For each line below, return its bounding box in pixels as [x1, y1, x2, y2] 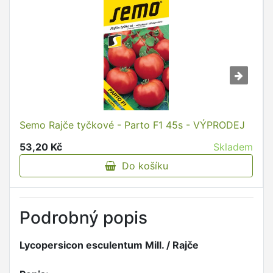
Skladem [213, 141, 253, 154]
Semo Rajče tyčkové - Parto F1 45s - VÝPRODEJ [19, 119, 245, 132]
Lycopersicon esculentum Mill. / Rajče [19, 239, 199, 252]
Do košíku [115, 160, 168, 172]
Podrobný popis [19, 207, 147, 229]
